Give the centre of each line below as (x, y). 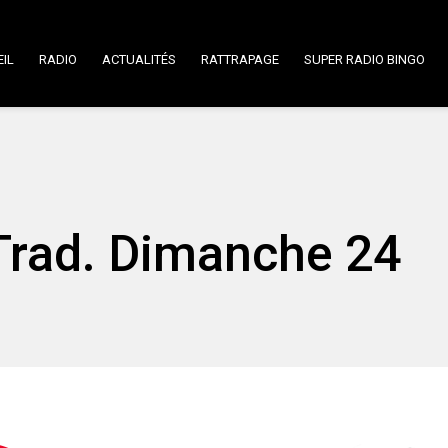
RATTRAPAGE (240, 59)
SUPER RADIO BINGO (364, 59)
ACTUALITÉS (139, 59)
